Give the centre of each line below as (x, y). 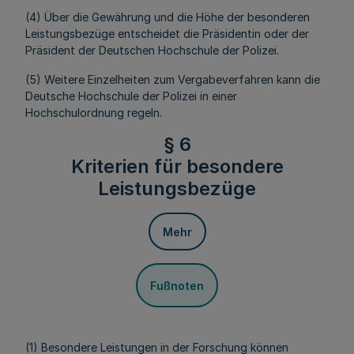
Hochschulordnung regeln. (94, 113)
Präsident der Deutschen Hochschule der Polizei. (152, 50)
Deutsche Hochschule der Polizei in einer (131, 96)
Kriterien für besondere (177, 166)
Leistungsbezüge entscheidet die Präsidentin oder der (167, 34)
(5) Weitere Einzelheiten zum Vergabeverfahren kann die (173, 79)
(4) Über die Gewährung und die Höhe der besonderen (168, 17)
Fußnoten (177, 285)
